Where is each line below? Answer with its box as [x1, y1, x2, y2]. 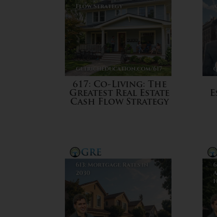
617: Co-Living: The [72, 80, 167, 90]
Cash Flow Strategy [70, 98, 169, 108]
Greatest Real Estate [69, 89, 170, 99]
